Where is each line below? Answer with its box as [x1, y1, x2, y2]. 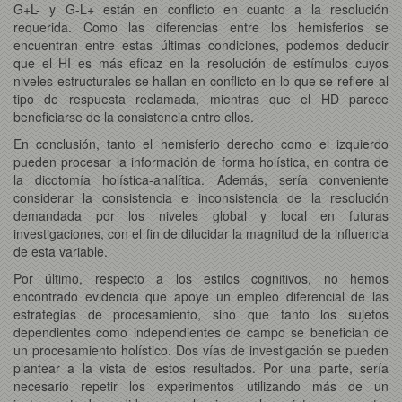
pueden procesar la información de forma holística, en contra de [13, 152, 389, 170]
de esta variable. [13, 241, 108, 260]
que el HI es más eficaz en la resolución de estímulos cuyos [13, 53, 389, 72]
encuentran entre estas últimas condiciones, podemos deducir [13, 35, 389, 54]
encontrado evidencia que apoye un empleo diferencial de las [13, 286, 389, 305]
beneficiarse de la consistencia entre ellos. [13, 107, 254, 126]
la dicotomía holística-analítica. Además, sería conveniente [13, 170, 389, 188]
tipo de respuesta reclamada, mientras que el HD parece [13, 89, 389, 108]
